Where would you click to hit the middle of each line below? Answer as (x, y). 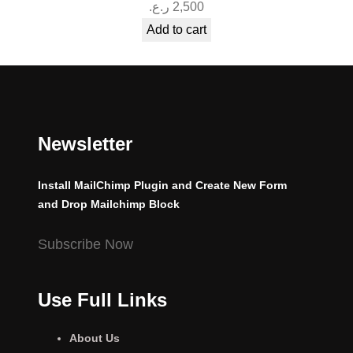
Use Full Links (102, 299)
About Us (95, 338)
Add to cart (176, 29)
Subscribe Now (85, 244)
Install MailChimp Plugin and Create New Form (162, 185)
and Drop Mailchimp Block (109, 204)
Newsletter (85, 143)
